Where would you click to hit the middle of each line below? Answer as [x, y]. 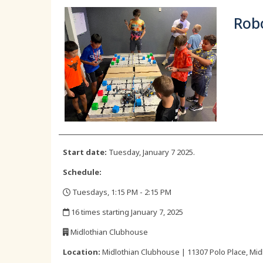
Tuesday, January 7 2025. [151, 152]
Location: [82, 252]
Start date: [85, 152]
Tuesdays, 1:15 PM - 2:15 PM [121, 192]
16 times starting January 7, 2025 [126, 212]
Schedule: [82, 172]
